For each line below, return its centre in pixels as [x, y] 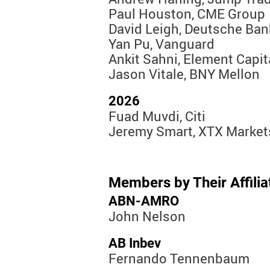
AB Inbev [135, 243]
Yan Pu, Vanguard [162, 44]
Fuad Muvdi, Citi [157, 116]
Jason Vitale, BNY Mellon [184, 74]
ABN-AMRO [144, 201]
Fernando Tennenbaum [179, 259]
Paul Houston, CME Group [187, 14]
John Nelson [147, 216]
